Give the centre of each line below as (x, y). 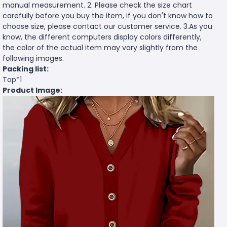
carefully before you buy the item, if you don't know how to (108, 16)
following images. (33, 59)
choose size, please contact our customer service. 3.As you (107, 27)
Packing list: (26, 69)
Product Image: (32, 90)
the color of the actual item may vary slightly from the (100, 48)
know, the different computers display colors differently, (102, 37)
